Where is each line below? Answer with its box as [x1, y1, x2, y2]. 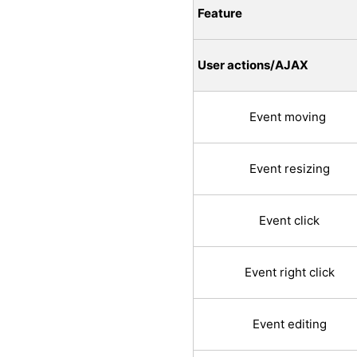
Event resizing [249, 161, 330, 177]
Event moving [249, 109, 329, 125]
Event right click [244, 265, 335, 280]
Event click [259, 213, 320, 229]
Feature [198, 6, 242, 22]
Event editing [252, 316, 327, 332]
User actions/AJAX [198, 57, 308, 73]
